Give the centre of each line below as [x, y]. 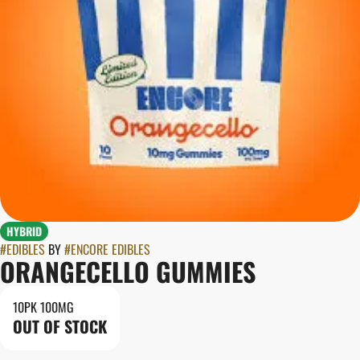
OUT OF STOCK [60, 326]
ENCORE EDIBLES [110, 249]
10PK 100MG [43, 307]
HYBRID [24, 231]
